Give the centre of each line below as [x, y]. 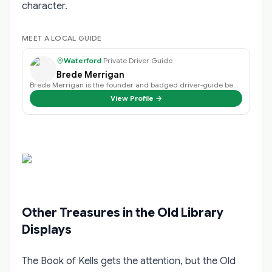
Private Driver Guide [138, 60]
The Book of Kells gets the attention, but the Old [129, 261]
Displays [47, 229]
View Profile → [136, 98]
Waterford [83, 60]
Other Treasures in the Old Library [123, 212]
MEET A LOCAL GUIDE [62, 38]
